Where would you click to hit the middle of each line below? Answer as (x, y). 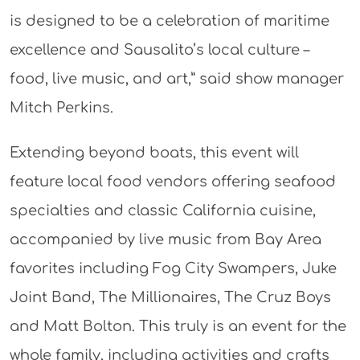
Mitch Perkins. (61, 108)
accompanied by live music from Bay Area (165, 240)
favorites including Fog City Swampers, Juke (173, 269)
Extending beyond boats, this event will (154, 153)
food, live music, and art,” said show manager (176, 79)
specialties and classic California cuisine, (162, 211)
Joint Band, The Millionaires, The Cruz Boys (170, 298)
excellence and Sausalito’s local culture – (159, 50)
